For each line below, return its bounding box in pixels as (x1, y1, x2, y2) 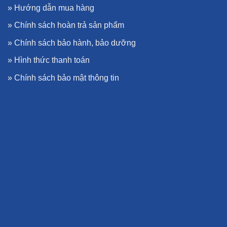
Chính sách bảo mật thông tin (14, 73, 119, 82)
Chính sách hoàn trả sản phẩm (14, 21, 124, 30)
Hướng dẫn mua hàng (14, 3, 94, 12)
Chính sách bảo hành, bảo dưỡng (14, 38, 136, 47)
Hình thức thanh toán (14, 56, 90, 65)
